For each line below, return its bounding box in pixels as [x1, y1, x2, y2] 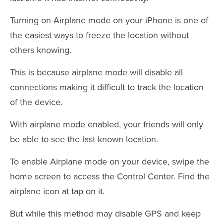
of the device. [10, 97, 62, 108]
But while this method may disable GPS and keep [10, 208, 201, 219]
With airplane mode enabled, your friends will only [10, 119, 203, 130]
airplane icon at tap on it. [10, 186, 105, 197]
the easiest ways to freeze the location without [10, 30, 189, 41]
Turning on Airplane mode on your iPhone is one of [10, 15, 208, 26]
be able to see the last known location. [10, 134, 158, 145]
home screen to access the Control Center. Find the [10, 171, 210, 182]
